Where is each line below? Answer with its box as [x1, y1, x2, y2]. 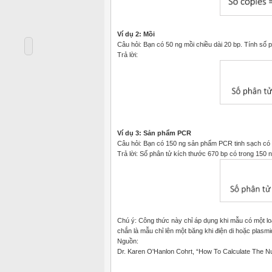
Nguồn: [117, 237, 138, 245]
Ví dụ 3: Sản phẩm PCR [117, 129, 191, 137]
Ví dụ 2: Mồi [117, 30, 155, 38]
